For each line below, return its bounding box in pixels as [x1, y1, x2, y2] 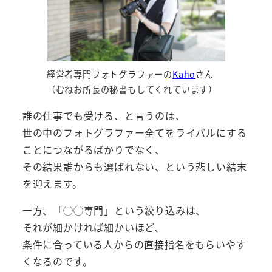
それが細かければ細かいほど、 [22, 220, 165, 235]
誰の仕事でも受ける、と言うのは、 [22, 108, 186, 123]
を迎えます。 [22, 176, 83, 191]
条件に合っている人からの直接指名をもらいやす [22, 237, 246, 252]
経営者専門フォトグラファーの [46, 68, 172, 81]
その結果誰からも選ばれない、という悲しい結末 [22, 159, 247, 174]
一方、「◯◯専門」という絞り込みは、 [22, 203, 206, 218]
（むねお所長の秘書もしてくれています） [46, 83, 217, 96]
